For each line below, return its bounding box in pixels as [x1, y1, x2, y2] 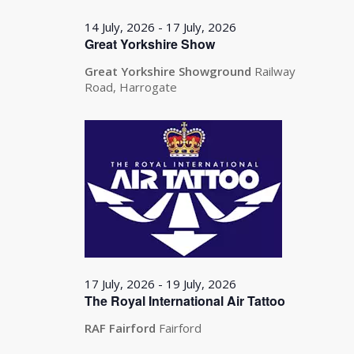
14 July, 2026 [85, 19, 156, 35]
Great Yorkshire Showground [85, 63, 255, 79]
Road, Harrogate [85, 79, 178, 95]
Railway [254, 63, 296, 79]
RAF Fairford [85, 319, 160, 336]
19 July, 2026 [166, 275, 237, 292]
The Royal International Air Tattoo [85, 291, 286, 310]
